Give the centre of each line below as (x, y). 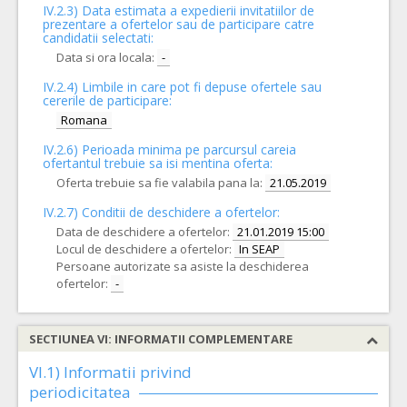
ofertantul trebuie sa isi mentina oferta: (158, 163)
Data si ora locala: (105, 57)
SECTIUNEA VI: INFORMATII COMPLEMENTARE (161, 339)
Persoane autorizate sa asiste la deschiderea (183, 266)
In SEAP (259, 249)
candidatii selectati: (98, 38)
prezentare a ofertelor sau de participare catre (179, 24)
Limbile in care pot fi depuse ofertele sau (202, 87)
